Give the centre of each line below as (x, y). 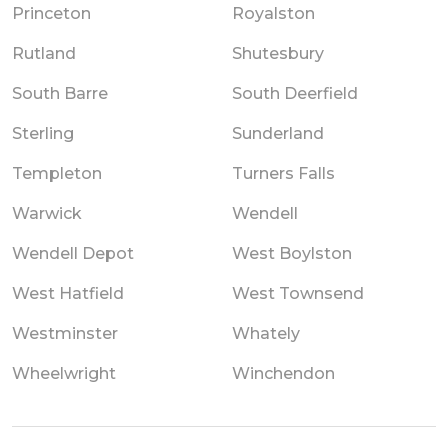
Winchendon (283, 373)
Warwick (47, 213)
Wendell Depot (73, 253)
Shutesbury (278, 53)
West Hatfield (68, 293)
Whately (266, 333)
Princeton (51, 13)
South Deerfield (295, 93)
